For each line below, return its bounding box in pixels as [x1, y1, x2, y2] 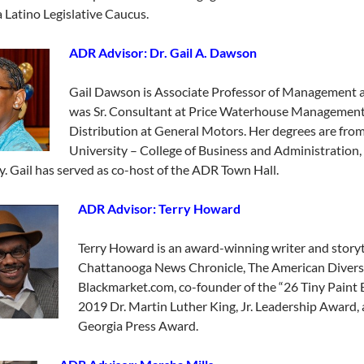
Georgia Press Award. [78, 318, 198, 334]
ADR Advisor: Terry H [78, 201, 203, 217]
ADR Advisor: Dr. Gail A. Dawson [69, 45, 257, 61]
